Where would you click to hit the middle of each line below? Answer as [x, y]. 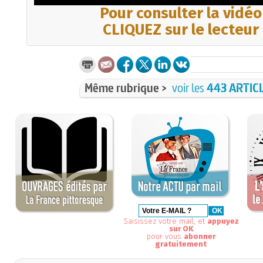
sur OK [181, 228]
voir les [189, 87]
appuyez [223, 221]
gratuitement [181, 244]
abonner [199, 236]
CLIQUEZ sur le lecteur [181, 29]
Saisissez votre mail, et [165, 221]
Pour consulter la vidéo [181, 13]
